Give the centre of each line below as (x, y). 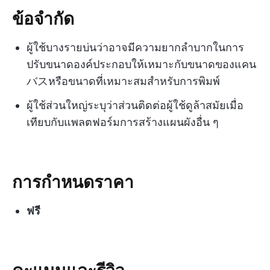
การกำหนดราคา (73, 181)
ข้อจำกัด (43, 17)
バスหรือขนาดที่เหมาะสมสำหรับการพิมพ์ (123, 81)
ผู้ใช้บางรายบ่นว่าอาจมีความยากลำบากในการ (135, 47)
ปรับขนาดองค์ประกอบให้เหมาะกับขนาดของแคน (141, 64)
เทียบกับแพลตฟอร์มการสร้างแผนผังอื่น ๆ (123, 122)
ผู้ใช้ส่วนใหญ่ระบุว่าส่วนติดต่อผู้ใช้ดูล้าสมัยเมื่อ (135, 105)
